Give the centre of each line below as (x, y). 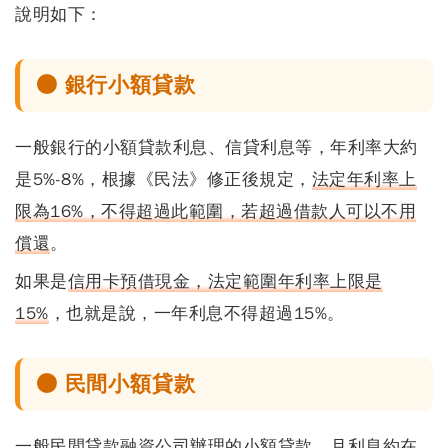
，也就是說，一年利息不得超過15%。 (196, 313)
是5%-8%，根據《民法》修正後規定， (163, 179)
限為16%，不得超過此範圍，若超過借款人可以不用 (215, 211)
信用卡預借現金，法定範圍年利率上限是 (225, 281)
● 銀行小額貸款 (116, 84)
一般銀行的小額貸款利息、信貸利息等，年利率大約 (216, 147)
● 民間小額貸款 (116, 383)
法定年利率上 (364, 179)
